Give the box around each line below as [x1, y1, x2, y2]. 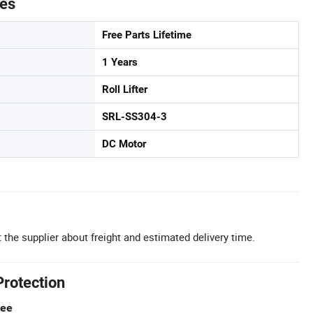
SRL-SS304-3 [102, 110, 167, 123]
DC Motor [102, 137, 146, 150]
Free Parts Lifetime [102, 28, 191, 41]
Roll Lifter [102, 82, 147, 96]
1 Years [102, 55, 138, 68]
